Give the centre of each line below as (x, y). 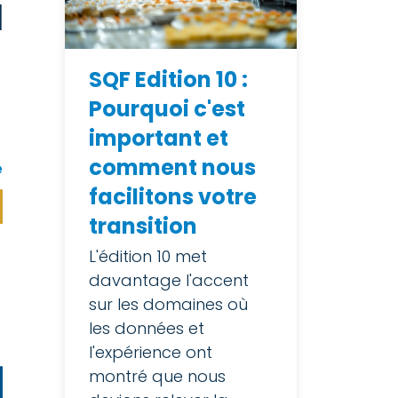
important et (159, 138)
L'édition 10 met (148, 256)
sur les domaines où (168, 304)
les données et (147, 328)
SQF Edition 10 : (168, 80)
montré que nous (157, 376)
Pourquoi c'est (167, 109)
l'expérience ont (151, 352)
